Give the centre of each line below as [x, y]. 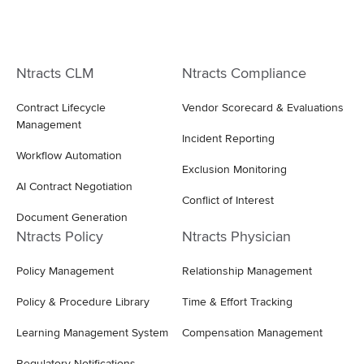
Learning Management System [92, 332]
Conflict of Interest [228, 200]
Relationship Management [247, 271]
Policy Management [65, 271]
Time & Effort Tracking [237, 301]
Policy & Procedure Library [83, 301]
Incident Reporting [228, 138]
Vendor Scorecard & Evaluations [263, 107]
